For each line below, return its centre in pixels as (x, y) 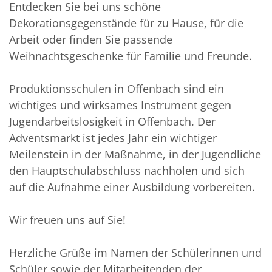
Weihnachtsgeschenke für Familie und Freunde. (131, 56)
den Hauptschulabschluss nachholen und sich (127, 171)
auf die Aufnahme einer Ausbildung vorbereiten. (132, 187)
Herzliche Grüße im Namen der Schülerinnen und (135, 253)
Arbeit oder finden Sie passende (91, 40)
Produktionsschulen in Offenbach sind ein (117, 89)
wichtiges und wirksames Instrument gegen (120, 105)
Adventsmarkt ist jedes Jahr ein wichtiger (113, 138)
